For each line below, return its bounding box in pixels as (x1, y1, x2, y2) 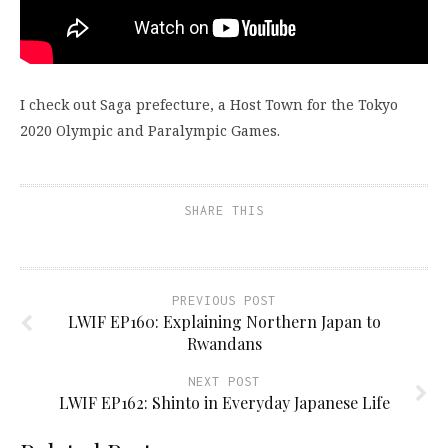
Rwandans (186, 332, 262, 354)
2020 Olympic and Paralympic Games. (20, 120, 280, 140)
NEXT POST (188, 373, 260, 389)
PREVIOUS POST (172, 292, 276, 308)
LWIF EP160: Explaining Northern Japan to (67, 310, 381, 332)
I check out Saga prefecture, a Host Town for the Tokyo (20, 94, 398, 114)
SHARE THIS (184, 202, 264, 218)
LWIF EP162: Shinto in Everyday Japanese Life (58, 391, 390, 413)
